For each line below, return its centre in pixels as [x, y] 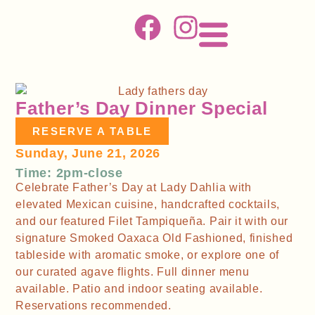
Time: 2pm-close [69, 173]
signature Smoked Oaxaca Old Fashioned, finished [154, 238]
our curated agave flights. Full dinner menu [133, 271]
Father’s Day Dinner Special [142, 108]
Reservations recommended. [94, 305]
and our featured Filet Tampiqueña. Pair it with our [152, 221]
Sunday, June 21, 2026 [88, 153]
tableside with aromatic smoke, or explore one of [147, 255]
